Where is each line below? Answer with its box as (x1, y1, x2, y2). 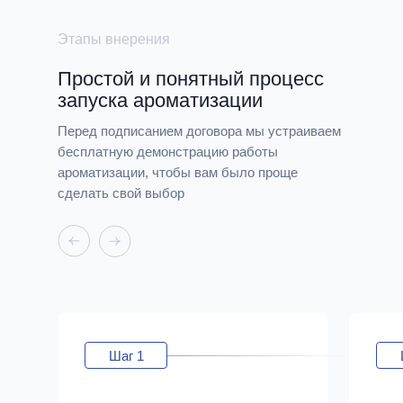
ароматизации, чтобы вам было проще (58, 165, 298, 181)
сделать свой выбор (58, 185, 184, 201)
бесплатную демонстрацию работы (58, 144, 278, 160)
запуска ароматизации (58, 89, 263, 112)
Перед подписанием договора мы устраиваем (58, 123, 341, 139)
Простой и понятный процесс (58, 67, 324, 91)
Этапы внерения (58, 31, 170, 48)
